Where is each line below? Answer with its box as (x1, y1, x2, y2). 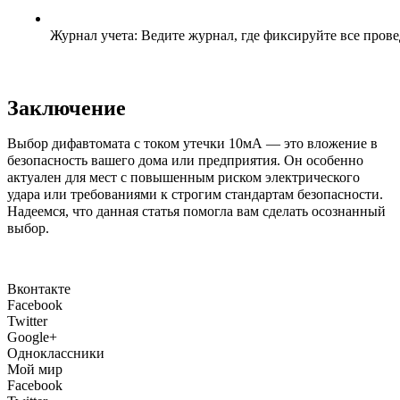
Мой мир (7, 361, 62, 377)
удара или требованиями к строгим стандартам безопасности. (7, 186, 383, 202)
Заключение (7, 96, 126, 120)
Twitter (7, 312, 47, 329)
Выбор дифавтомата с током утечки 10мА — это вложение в (7, 135, 378, 151)
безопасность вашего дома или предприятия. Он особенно (7, 152, 363, 168)
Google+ (7, 329, 57, 345)
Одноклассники (7, 345, 104, 361)
